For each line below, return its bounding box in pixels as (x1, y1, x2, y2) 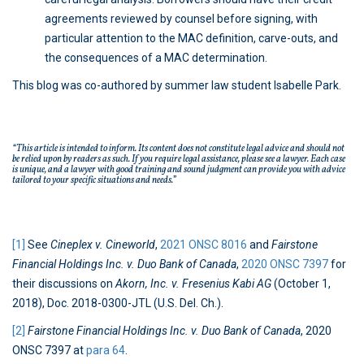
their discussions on (12, 277, 115, 291)
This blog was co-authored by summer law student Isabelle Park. (12, 79, 341, 93)
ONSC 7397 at (12, 344, 86, 357)
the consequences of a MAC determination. (45, 51, 267, 65)
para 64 (86, 344, 125, 357)
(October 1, (274, 277, 331, 291)
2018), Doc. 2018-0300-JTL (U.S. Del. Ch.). (12, 297, 223, 310)
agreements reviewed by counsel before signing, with (45, 12, 318, 26)
